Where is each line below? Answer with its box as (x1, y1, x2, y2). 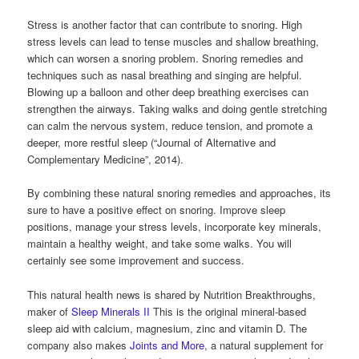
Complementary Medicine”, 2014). (27, 151, 184, 167)
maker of (27, 303, 72, 319)
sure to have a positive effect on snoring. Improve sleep (27, 202, 286, 218)
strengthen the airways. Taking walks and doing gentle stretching (27, 101, 328, 117)
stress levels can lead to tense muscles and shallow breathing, (27, 34, 320, 50)
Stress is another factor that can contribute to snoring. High (27, 17, 303, 33)
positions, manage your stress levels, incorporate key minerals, (27, 219, 322, 235)
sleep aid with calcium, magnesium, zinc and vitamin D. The (27, 320, 308, 336)
